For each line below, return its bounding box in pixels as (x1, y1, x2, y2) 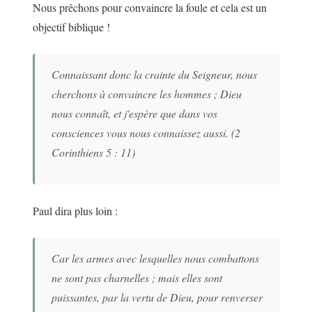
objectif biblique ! (33, 19, 110, 35)
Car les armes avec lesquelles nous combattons (52, 251, 259, 266)
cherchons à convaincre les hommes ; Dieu (52, 86, 242, 102)
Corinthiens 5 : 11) (52, 145, 135, 160)
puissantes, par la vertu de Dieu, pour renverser (52, 290, 263, 305)
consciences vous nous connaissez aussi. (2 (52, 125, 240, 141)
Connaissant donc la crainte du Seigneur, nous (52, 67, 257, 82)
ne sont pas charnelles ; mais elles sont (52, 270, 222, 286)
